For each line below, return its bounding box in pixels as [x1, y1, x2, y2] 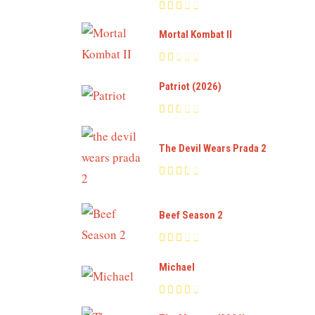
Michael [159, 260, 195, 274]
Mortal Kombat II [159, 28, 232, 41]
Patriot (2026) [159, 79, 221, 93]
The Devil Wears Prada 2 [159, 142, 266, 155]
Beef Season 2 [159, 209, 223, 222]
